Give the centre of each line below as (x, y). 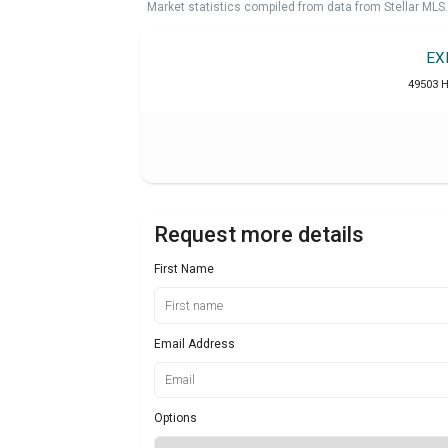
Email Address (194, 343)
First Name (184, 268)
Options (175, 418)
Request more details (259, 234)
